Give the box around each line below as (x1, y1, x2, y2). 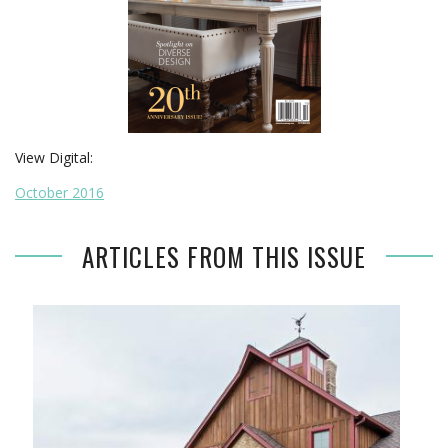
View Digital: (15, 147, 93, 167)
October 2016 (15, 182, 104, 202)
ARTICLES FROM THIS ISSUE (82, 237, 366, 275)
